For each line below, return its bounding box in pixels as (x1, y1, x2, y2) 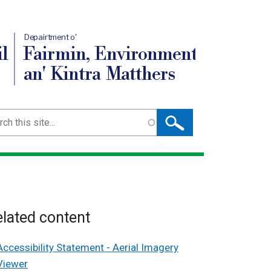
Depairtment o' (24, 32, 77, 42)
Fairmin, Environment (22, 43, 198, 66)
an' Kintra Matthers (23, 63, 175, 86)
